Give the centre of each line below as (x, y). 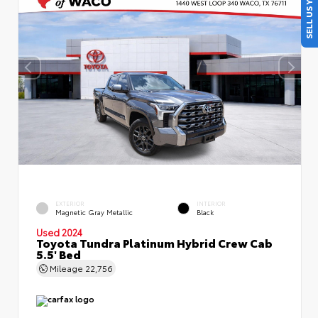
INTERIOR (211, 204)
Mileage (66, 268)
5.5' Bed (59, 253)
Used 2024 (59, 232)
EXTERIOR (70, 204)
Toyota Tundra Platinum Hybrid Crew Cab (154, 242)
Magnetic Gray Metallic (94, 212)
